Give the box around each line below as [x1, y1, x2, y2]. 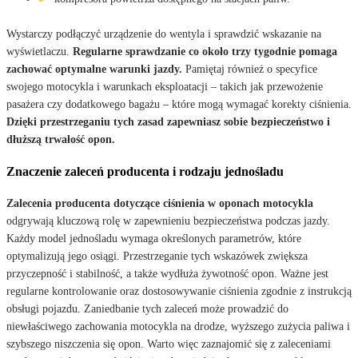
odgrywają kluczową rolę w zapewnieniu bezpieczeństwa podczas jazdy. [6, 214, 330, 227]
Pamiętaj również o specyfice [182, 62, 317, 75]
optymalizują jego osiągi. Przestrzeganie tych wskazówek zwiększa [6, 249, 308, 262]
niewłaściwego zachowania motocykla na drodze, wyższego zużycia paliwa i [6, 320, 350, 332]
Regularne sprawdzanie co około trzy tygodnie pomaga [73, 45, 337, 58]
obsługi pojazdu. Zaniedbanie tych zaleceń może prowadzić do [6, 302, 288, 315]
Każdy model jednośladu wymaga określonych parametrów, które [6, 232, 301, 245]
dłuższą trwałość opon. [6, 133, 115, 145]
